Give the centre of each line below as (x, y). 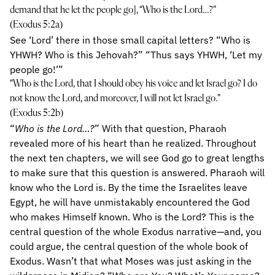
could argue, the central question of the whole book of (129, 246)
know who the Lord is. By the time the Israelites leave (129, 187)
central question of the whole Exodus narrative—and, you (136, 231)
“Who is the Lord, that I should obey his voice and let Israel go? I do (134, 84)
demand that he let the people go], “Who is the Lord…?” (113, 10)
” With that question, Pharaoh (161, 128)
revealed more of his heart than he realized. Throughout (133, 143)
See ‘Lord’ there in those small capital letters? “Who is (130, 40)
